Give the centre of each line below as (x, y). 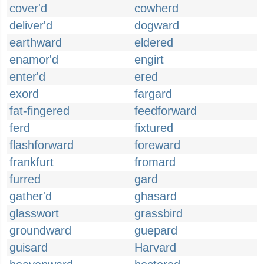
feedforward (166, 111)
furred (25, 179)
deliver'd (31, 25)
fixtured (154, 128)
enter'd (27, 77)
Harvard (155, 247)
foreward (157, 145)
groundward (40, 230)
